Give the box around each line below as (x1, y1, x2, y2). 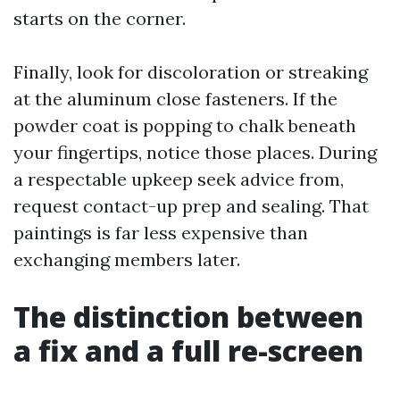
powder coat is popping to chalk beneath (13, 114, 356, 137)
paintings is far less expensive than (13, 221, 308, 244)
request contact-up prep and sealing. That (13, 195, 369, 217)
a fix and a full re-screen (13, 331, 363, 370)
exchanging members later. (13, 248, 240, 271)
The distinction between (13, 297, 363, 336)
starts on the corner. (13, 7, 186, 29)
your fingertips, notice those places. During (13, 141, 377, 163)
